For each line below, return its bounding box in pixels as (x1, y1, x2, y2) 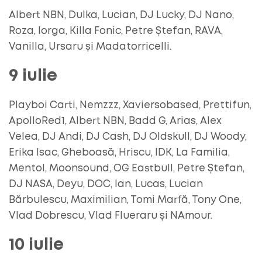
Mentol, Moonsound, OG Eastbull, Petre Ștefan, (9, 164, 244, 173)
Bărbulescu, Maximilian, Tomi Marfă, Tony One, (9, 195, 242, 205)
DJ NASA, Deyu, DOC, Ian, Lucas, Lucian (9, 180, 203, 189)
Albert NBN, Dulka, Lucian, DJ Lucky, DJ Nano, (9, 11, 234, 20)
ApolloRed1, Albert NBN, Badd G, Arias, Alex (9, 116, 222, 126)
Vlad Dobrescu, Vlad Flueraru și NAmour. (9, 211, 212, 220)
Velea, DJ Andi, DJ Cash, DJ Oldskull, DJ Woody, (9, 132, 247, 142)
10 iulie (9, 237, 64, 253)
